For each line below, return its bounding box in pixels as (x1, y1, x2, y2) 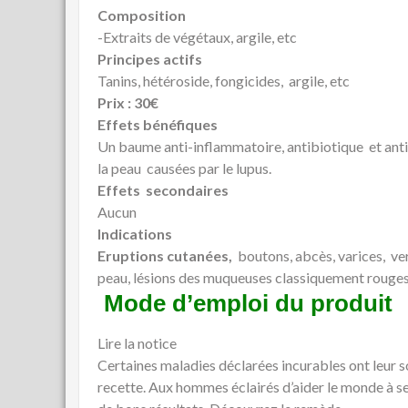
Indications (97, 225, 172, 243)
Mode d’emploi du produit (97, 290, 399, 318)
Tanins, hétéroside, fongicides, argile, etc (97, 72, 350, 90)
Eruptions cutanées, (97, 247, 232, 265)
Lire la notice (97, 334, 177, 352)
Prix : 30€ (97, 94, 158, 112)
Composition (97, 6, 186, 25)
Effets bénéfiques (97, 116, 218, 134)
